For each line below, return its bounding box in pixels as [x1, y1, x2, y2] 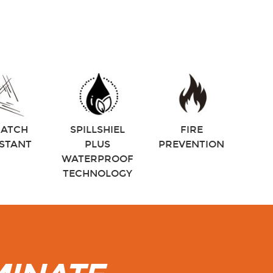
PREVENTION [158, 138, 225, 151]
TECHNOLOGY [63, 168, 133, 180]
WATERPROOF [62, 153, 134, 165]
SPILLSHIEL [70, 124, 126, 136]
